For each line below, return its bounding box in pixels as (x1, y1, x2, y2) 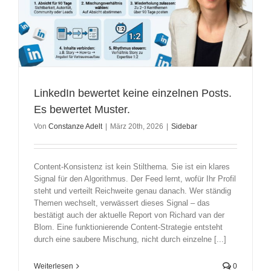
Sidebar (171, 122, 197, 131)
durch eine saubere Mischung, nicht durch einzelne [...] (34, 235, 226, 244)
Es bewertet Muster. (34, 103, 130, 116)
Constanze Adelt (48, 122, 102, 131)
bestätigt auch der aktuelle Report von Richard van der (34, 211, 224, 220)
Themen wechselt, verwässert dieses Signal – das (34, 198, 210, 208)
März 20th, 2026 (110, 122, 163, 131)
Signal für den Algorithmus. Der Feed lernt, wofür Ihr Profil (34, 174, 236, 184)
